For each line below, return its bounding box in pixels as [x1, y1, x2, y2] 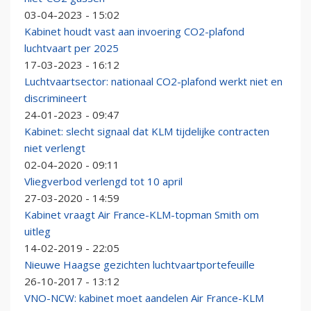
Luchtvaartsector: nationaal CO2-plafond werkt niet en [24, 74, 283, 89]
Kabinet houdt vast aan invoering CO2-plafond [24, 24, 244, 39]
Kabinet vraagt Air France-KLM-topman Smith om [24, 208, 259, 222]
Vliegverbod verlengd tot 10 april [24, 174, 183, 189]
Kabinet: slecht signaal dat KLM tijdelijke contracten [24, 124, 269, 139]
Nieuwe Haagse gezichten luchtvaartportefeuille [24, 258, 255, 272]
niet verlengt [24, 141, 85, 155]
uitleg [24, 224, 51, 239]
